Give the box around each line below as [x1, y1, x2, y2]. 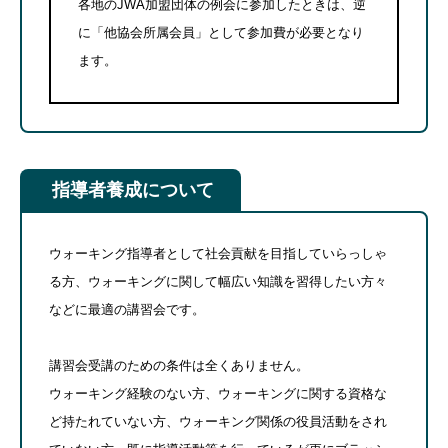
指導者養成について [52, 180, 214, 201]
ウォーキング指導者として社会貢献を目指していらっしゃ [49, 245, 387, 261]
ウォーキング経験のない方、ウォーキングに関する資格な [49, 386, 387, 402]
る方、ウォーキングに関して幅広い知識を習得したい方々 [49, 273, 387, 289]
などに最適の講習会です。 [49, 301, 205, 317]
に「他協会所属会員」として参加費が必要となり [78, 25, 364, 41]
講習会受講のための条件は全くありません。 [49, 358, 309, 374]
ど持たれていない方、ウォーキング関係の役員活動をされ [49, 414, 387, 430]
